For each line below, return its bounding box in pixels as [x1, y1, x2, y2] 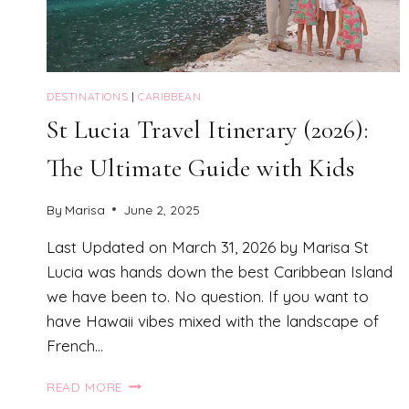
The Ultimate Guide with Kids [47, 152, 354, 184]
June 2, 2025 [123, 201, 201, 217]
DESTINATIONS [47, 89, 129, 104]
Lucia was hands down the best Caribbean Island [47, 261, 393, 281]
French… [47, 335, 103, 355]
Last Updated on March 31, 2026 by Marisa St [47, 236, 369, 257]
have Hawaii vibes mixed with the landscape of [47, 310, 379, 330]
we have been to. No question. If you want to [47, 286, 369, 306]
